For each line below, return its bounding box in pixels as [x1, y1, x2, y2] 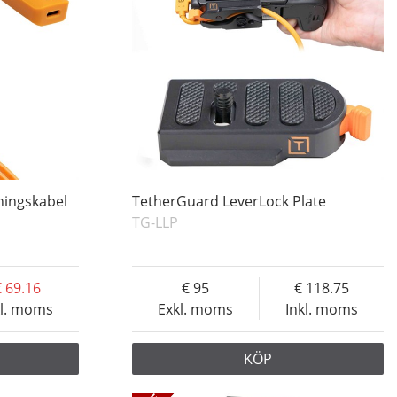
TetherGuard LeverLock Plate [131, 191, 326, 212]
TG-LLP [131, 213, 178, 233]
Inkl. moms [284, 300, 358, 320]
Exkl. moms [157, 300, 233, 320]
